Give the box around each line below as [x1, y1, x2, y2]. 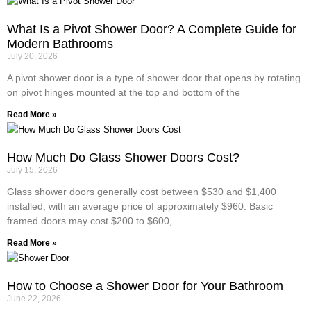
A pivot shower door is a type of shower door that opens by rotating [7, 72, 301, 83]
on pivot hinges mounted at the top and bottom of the [7, 86, 240, 98]
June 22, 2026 [7, 293, 61, 303]
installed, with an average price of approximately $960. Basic [7, 200, 273, 212]
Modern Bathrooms [7, 36, 113, 51]
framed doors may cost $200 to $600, [7, 215, 172, 226]
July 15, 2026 [7, 165, 58, 175]
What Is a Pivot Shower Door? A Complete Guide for [7, 22, 296, 36]
